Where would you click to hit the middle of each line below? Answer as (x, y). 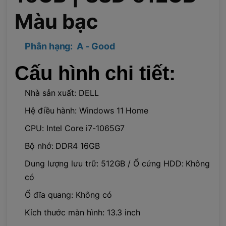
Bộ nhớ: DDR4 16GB (62, 146)
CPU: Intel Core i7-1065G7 (75, 128)
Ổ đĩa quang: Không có (68, 194)
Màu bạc (56, 21)
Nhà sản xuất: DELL (62, 93)
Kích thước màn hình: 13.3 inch (83, 212)
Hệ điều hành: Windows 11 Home (87, 110)
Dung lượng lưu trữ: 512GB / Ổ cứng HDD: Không (118, 163)
